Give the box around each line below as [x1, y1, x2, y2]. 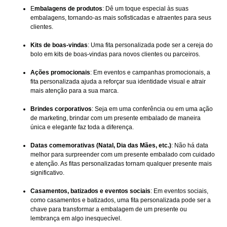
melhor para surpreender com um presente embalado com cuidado [30, 150, 215, 158]
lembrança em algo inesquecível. [30, 214, 122, 222]
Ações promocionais [30, 68, 90, 76]
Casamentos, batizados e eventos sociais [30, 187, 150, 195]
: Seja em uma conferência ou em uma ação [92, 105, 213, 112]
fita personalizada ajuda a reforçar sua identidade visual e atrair [30, 78, 206, 85]
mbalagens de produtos [34, 5, 102, 12]
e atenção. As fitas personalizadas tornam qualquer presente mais [30, 160, 212, 167]
